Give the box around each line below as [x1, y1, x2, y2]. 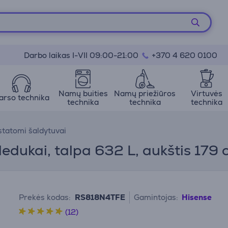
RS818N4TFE [75, 192, 126, 202]
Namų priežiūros [114, 88, 176, 98]
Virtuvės [191, 88, 223, 98]
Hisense [182, 192, 212, 202]
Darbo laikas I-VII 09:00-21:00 [24, 50, 140, 60]
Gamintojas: [134, 192, 179, 202]
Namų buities [58, 88, 108, 98]
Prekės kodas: [19, 192, 71, 202]
